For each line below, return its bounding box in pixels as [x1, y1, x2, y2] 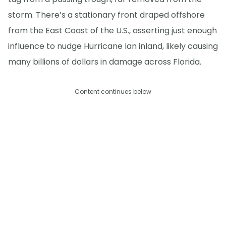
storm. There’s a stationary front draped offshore [8, 9, 205, 21]
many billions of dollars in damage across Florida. [8, 56, 201, 68]
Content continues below [75, 87, 151, 96]
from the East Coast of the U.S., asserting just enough [8, 25, 217, 37]
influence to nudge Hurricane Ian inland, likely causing [8, 40, 218, 52]
